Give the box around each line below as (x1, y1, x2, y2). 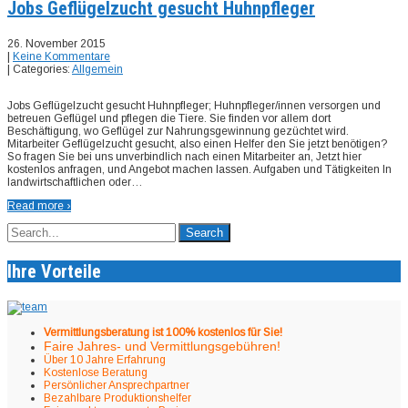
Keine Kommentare (13, 49, 110, 63)
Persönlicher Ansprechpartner (44, 378, 189, 392)
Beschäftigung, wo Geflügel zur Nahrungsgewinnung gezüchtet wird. (7, 124, 349, 138)
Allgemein (72, 62, 123, 76)
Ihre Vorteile (7, 260, 101, 282)
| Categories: (7, 62, 72, 76)
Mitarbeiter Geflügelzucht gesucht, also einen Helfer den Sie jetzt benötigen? (7, 137, 387, 150)
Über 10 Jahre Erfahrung (44, 352, 166, 366)
